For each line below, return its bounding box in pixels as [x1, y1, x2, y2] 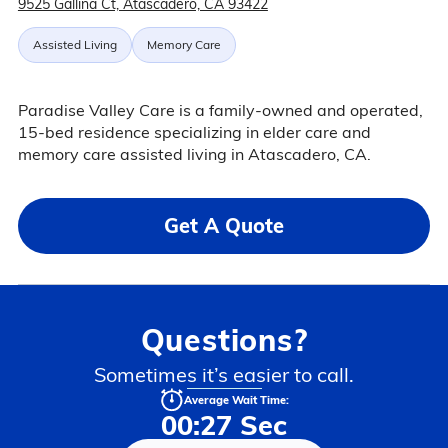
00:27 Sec [161, 408, 287, 443]
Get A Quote [164, 213, 284, 238]
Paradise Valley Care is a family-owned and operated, [17, 100, 423, 120]
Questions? [140, 321, 308, 359]
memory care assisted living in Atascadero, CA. [17, 144, 371, 164]
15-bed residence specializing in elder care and [17, 122, 371, 142]
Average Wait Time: [183, 393, 289, 408]
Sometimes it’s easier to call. [94, 362, 354, 387]
